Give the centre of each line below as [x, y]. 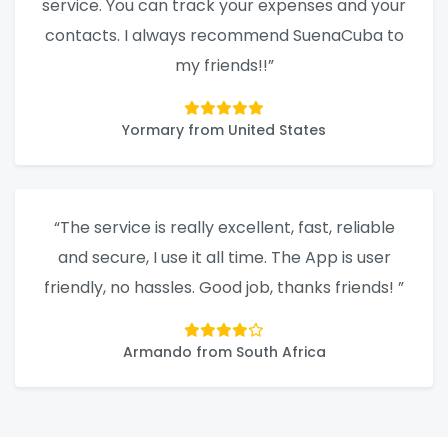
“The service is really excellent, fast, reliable [224, 228]
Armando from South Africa [224, 352]
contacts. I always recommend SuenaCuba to [224, 36]
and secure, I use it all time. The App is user [224, 258]
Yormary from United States [224, 130]
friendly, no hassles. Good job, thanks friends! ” [224, 288]
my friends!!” [224, 66]
